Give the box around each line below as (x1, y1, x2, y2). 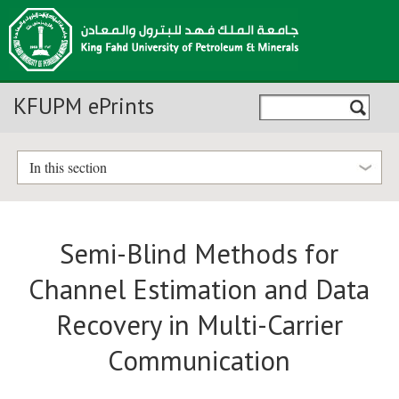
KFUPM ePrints (13, 92, 154, 120)
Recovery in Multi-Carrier (55, 307, 343, 344)
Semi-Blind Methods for (60, 236, 339, 273)
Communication (108, 343, 291, 379)
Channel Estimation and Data (28, 272, 370, 308)
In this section (28, 158, 107, 177)
